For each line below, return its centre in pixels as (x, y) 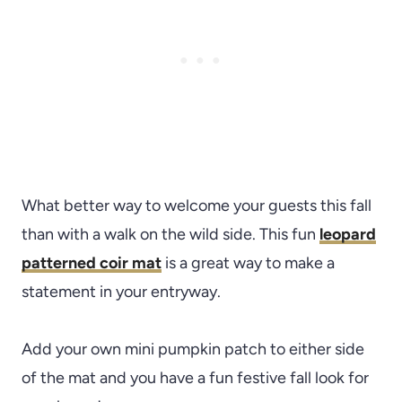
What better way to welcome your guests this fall (197, 206)
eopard (350, 235)
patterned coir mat (92, 263)
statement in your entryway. (121, 292)
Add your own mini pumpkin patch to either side (193, 350)
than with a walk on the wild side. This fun (170, 235)
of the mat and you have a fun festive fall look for (195, 378)
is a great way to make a (248, 263)
